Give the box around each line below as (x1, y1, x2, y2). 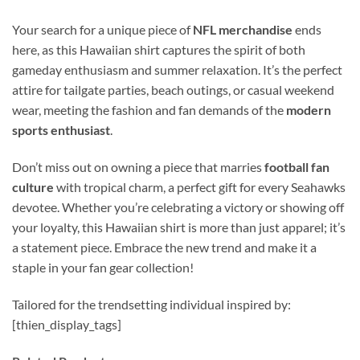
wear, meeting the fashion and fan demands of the (12, 102, 286, 118)
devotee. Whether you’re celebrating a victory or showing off (12, 199, 344, 215)
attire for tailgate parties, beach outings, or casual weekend (12, 82, 334, 98)
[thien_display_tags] (12, 316, 124, 332)
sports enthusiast (12, 122, 110, 138)
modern (286, 102, 331, 118)
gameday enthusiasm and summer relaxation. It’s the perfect (12, 62, 342, 78)
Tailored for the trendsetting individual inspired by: (12, 296, 291, 312)
